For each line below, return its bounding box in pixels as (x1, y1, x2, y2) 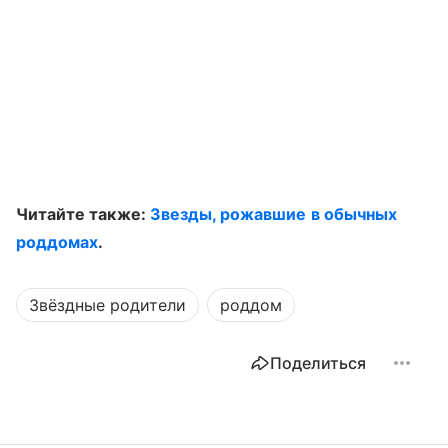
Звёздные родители (29, 295, 186, 315)
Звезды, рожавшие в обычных (149, 204, 397, 224)
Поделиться (270, 353, 366, 373)
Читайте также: (16, 204, 150, 224)
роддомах (16, 232, 99, 252)
